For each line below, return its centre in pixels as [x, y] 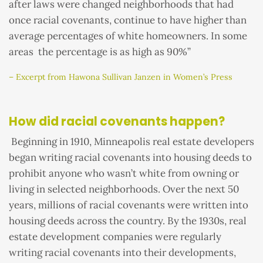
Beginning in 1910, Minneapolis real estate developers [131, 142]
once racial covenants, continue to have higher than [128, 20]
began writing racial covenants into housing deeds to [130, 158]
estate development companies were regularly [115, 237]
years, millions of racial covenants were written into [129, 205]
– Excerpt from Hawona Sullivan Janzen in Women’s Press [121, 77]
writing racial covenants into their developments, [122, 253]
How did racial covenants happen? [117, 121]
